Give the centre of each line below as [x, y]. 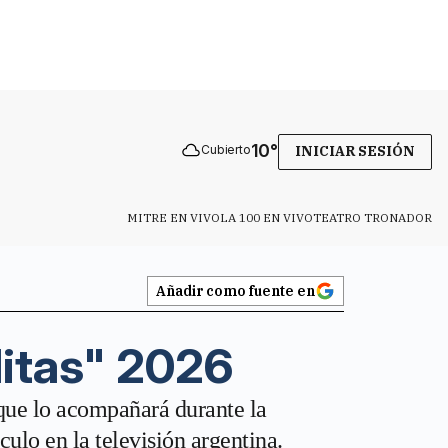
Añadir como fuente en [235, 290]
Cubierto [226, 149]
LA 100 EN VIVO [266, 217]
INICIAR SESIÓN [354, 151]
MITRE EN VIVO [173, 217]
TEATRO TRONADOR [372, 217]
